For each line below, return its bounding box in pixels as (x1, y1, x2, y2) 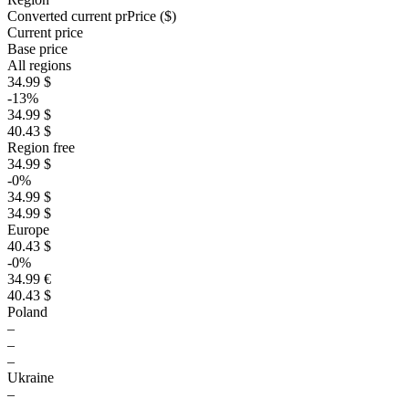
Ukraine (7, 370, 54, 385)
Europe (7, 222, 49, 237)
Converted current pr (7, 8, 127, 24)
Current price (7, 25, 83, 40)
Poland (7, 304, 47, 320)
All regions (7, 58, 71, 73)
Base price (7, 41, 68, 57)
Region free (7, 140, 75, 155)
